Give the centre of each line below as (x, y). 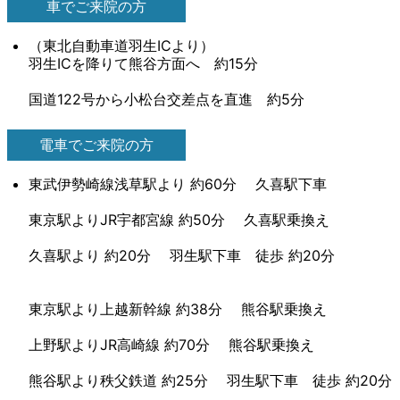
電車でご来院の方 (96, 145)
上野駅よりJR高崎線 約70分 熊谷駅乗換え (171, 345)
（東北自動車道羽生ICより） (121, 46)
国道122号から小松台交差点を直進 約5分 (167, 100)
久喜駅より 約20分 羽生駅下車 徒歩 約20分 (182, 256)
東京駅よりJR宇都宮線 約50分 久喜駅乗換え (179, 220)
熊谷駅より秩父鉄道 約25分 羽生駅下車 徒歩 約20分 (210, 381)
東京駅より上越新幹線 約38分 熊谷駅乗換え (178, 309)
